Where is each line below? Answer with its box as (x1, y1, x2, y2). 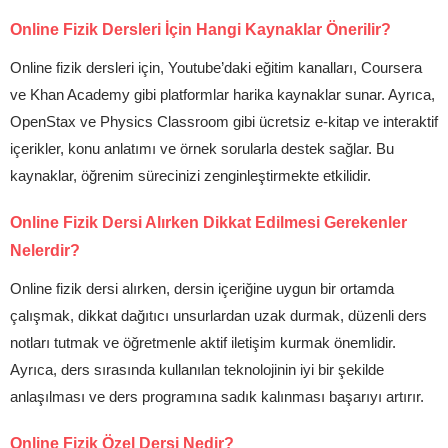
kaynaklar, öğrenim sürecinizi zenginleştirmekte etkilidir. (10, 167, 371, 184)
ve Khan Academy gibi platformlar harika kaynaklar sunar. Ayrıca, (10, 86, 435, 103)
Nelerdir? (10, 242, 80, 259)
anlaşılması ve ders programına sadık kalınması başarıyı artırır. (10, 388, 424, 405)
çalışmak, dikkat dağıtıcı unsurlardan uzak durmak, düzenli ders (10, 307, 427, 324)
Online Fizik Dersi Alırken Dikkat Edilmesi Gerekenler (10, 214, 407, 231)
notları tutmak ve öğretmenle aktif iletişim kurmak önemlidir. (10, 334, 396, 351)
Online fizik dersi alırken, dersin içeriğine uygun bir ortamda (10, 280, 394, 297)
